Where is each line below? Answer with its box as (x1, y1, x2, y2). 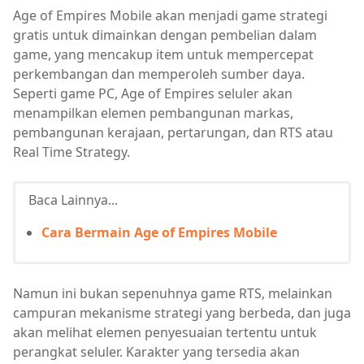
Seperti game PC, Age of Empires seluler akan (13, 84, 292, 102)
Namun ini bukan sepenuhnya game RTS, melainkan (13, 284, 332, 302)
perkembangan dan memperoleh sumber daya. (13, 64, 305, 83)
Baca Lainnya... (28, 190, 118, 209)
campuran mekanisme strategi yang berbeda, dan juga (13, 303, 351, 322)
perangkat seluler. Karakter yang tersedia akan (13, 342, 300, 361)
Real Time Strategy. (13, 142, 130, 161)
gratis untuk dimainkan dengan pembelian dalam (13, 25, 317, 44)
